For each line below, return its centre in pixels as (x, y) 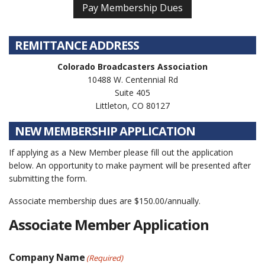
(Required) (105, 258)
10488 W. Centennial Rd (132, 80)
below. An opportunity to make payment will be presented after (130, 165)
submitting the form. (48, 178)
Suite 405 (132, 93)
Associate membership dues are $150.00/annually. (105, 201)
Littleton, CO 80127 (132, 106)
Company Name (47, 257)
